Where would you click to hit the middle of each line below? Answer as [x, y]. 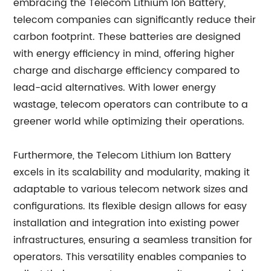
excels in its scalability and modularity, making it [132, 172]
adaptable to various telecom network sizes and [131, 189]
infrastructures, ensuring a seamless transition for [133, 240]
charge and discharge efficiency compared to [127, 71]
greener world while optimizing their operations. [129, 122]
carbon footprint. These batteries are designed [127, 37]
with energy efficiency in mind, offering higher [124, 54]
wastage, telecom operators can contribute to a [131, 105]
